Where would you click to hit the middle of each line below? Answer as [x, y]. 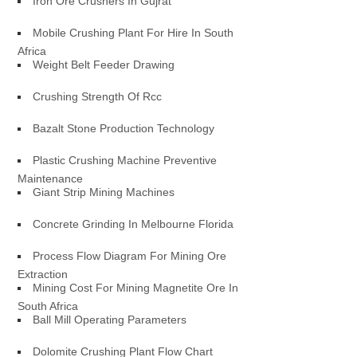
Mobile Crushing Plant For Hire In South [133, 33]
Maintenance [51, 178]
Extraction [43, 274]
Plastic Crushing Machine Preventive [125, 160]
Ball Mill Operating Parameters [110, 320]
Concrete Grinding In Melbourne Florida [133, 224]
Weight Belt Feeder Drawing [104, 65]
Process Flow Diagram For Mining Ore [130, 256]
